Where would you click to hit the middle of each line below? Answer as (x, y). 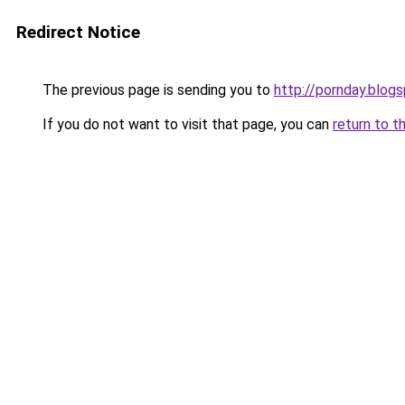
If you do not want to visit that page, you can (186, 124)
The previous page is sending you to (156, 90)
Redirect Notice (78, 32)
